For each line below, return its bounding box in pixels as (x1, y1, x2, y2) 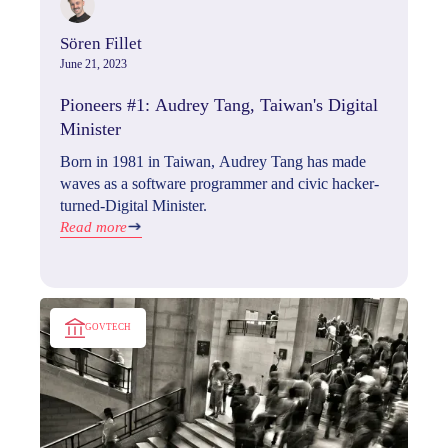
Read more (60, 218, 127, 235)
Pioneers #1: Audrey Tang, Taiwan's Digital (60, 94, 378, 115)
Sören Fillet (60, 33, 142, 53)
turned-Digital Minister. (60, 196, 207, 214)
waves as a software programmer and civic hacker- (60, 174, 379, 192)
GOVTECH (85, 322, 131, 333)
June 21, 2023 (60, 56, 127, 71)
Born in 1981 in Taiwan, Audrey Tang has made (60, 152, 366, 170)
